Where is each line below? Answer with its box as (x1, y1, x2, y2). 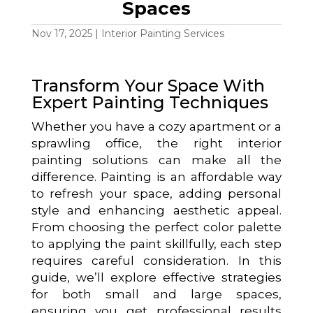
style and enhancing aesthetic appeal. (31, 203, 282, 217)
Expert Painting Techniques (31, 92, 268, 112)
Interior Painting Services (101, 27, 224, 40)
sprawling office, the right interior (31, 136, 282, 150)
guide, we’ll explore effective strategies (31, 270, 282, 284)
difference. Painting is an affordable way (31, 170, 282, 184)
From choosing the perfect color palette (31, 220, 282, 234)
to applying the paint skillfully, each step (31, 237, 282, 251)
